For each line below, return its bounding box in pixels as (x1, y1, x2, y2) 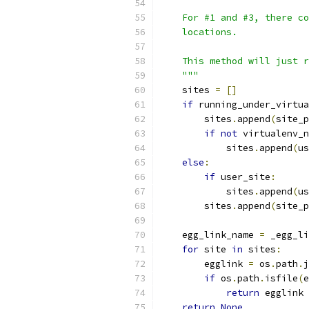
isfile (265, 272, 298, 284)
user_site (215, 171, 270, 183)
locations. (160, 26, 237, 38)
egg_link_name (160, 229, 259, 241)
